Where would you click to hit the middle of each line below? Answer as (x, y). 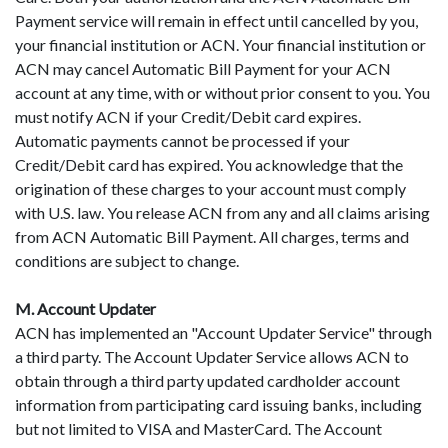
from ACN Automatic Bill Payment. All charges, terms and (212, 236)
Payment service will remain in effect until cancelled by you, (216, 20)
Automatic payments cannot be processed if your (182, 140)
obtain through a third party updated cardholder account (207, 380)
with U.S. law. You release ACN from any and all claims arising (222, 212)
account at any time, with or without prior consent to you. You (222, 92)
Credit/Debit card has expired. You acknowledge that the (209, 164)
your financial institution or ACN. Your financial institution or (220, 44)
